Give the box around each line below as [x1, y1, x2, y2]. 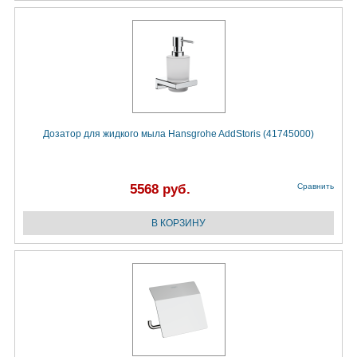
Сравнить [297, 182, 334, 191]
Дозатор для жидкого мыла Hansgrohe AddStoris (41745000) [43, 128, 314, 140]
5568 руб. [130, 182, 190, 198]
